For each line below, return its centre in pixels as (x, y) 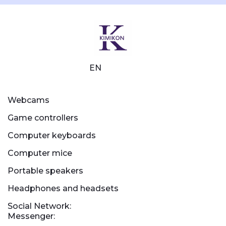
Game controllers (43, 118)
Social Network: (39, 206)
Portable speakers (45, 171)
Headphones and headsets (63, 188)
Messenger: (31, 216)
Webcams (29, 100)
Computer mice (40, 153)
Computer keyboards (52, 135)
